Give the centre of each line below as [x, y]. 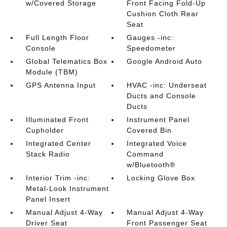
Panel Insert [48, 199]
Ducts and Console [162, 96]
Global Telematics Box [66, 61]
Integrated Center [58, 143]
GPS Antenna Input [61, 85]
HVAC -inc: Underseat [167, 85]
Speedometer [152, 48]
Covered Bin [149, 130]
